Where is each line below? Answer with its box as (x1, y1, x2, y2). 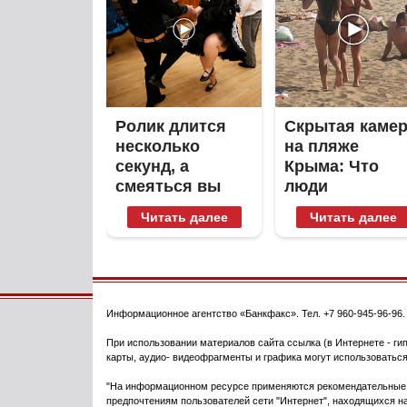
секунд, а (115, 156, 189, 175)
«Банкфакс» (240, 307, 296, 319)
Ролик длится (115, 116, 226, 135)
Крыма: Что (284, 156, 380, 175)
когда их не (284, 216, 376, 235)
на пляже (284, 136, 360, 155)
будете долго (115, 196, 223, 215)
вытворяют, (284, 196, 382, 215)
